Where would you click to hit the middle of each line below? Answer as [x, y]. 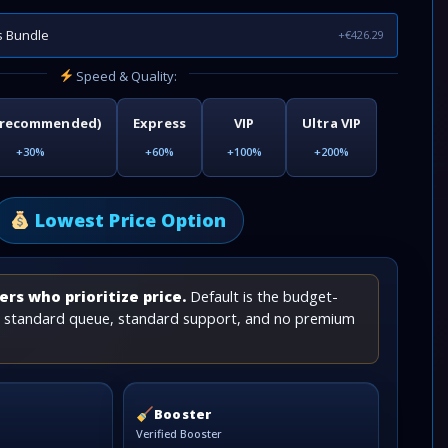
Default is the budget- [262, 296]
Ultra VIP [332, 123]
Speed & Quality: [125, 76]
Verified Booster [179, 434]
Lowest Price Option [128, 220]
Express [159, 123]
